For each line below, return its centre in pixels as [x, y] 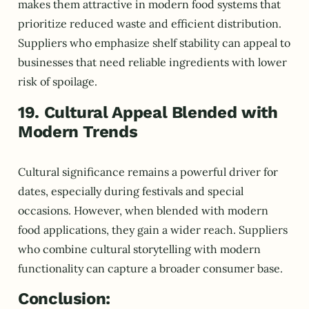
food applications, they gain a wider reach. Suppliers [153, 229]
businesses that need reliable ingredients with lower [152, 62]
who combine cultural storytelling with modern [139, 249]
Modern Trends [78, 132]
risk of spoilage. [58, 82]
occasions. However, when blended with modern [143, 210]
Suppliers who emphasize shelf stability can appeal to [154, 43]
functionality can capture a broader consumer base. [150, 268]
